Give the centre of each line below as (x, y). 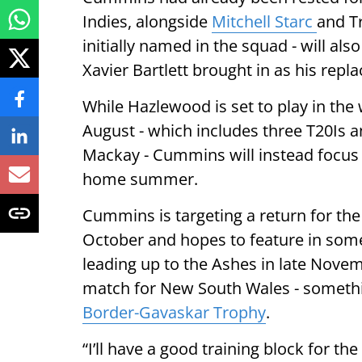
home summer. (140, 179)
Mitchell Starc (264, 21)
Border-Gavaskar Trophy (174, 312)
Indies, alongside (147, 21)
